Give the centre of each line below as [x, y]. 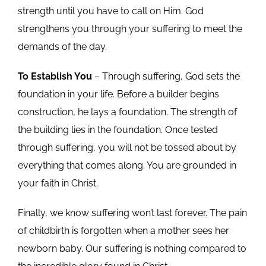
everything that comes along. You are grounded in [127, 165]
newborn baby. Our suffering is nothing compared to [132, 248]
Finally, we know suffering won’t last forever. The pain [132, 213]
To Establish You [55, 76]
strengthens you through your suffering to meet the [130, 28]
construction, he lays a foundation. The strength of [127, 112]
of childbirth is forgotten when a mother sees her [123, 230]
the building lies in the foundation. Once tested [118, 129]
